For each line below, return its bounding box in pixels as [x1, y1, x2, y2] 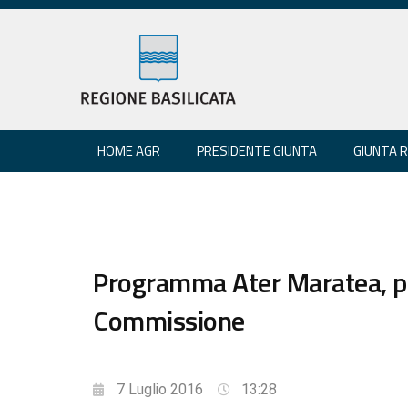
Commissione [93, 299, 245, 342]
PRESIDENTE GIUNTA [197, 139, 317, 161]
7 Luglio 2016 [117, 380, 203, 398]
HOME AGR [97, 139, 160, 161]
